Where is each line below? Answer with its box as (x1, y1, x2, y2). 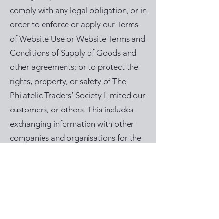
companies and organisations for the (10, 133, 141, 143)
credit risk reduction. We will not (10, 161, 126, 171)
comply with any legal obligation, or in (10, 5, 147, 15)
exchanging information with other (10, 119, 134, 129)
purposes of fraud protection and (10, 147, 129, 157)
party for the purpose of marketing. (10, 190, 138, 199)
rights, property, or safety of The (10, 76, 126, 86)
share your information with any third (10, 175, 142, 185)
